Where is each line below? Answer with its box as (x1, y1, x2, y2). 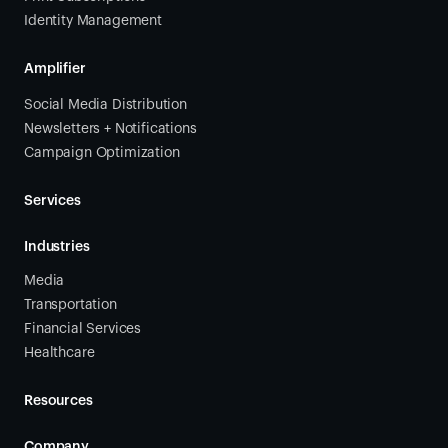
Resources (24, 394, 93, 408)
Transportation (24, 298, 117, 312)
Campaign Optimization (24, 146, 180, 160)
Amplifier (24, 62, 86, 76)
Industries (24, 240, 90, 254)
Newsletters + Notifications (24, 122, 197, 136)
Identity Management (24, 14, 162, 28)
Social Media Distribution (24, 98, 187, 112)
